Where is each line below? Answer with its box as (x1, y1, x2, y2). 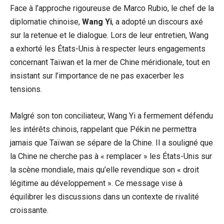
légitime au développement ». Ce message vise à (10, 178, 182, 188)
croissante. (10, 205, 48, 215)
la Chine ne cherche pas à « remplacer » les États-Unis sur (10, 151, 212, 161)
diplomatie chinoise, (10, 17, 82, 27)
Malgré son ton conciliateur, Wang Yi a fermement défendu (10, 111, 213, 121)
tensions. (10, 84, 42, 94)
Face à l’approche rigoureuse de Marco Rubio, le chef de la (10, 3, 214, 13)
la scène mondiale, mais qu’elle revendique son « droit (10, 165, 199, 175)
